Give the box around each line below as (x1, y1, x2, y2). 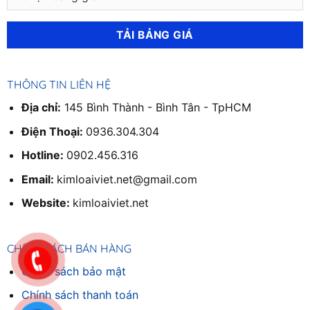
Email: (21, 172, 57, 186)
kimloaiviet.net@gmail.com (56, 172, 197, 186)
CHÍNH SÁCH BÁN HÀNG (6, 241, 131, 255)
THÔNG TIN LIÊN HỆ (6, 77, 111, 91)
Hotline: (21, 148, 66, 163)
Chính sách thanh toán (21, 288, 138, 302)
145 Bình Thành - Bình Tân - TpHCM (60, 100, 251, 114)
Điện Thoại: (21, 124, 86, 138)
